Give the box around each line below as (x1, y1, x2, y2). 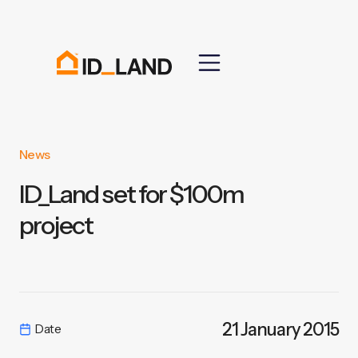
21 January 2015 (222, 319, 340, 340)
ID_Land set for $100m (18, 178, 244, 209)
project (18, 209, 93, 241)
